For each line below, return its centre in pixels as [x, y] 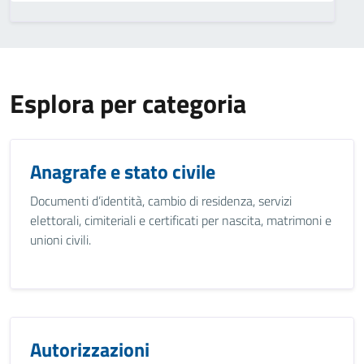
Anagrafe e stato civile [123, 171]
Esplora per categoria [128, 103]
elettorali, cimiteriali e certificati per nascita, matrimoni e [181, 220]
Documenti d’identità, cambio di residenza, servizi [161, 201]
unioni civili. [61, 240]
